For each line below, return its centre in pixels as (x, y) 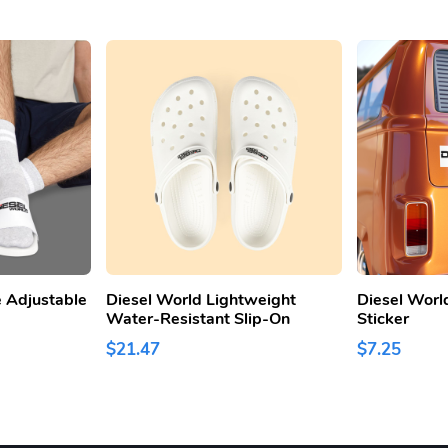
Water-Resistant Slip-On (198, 319)
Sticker (382, 319)
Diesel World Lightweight (201, 300)
